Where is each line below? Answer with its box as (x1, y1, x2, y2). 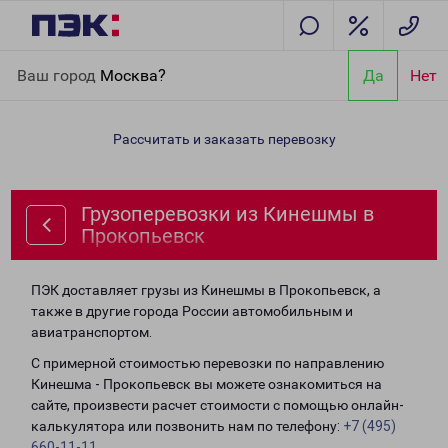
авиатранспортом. (31, 324, 152, 340)
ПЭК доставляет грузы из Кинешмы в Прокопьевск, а (31, 282, 381, 298)
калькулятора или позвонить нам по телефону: (31, 418, 343, 434)
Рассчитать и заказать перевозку (112, 131, 336, 147)
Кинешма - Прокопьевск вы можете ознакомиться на (31, 376, 382, 392)
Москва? (100, 65, 166, 85)
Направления (76, 54, 165, 70)
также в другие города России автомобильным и (31, 303, 353, 319)
